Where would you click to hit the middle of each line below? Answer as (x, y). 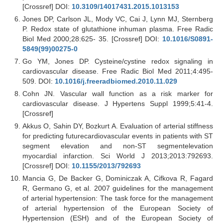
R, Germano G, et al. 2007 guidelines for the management (118, 188)
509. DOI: (39, 81)
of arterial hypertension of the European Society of (118, 208)
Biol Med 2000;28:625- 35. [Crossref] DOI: (92, 39)
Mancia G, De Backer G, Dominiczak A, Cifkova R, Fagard (118, 178)
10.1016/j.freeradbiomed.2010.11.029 (116, 81)
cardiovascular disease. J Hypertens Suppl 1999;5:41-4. (118, 103)
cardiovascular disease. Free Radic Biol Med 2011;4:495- (118, 71)
